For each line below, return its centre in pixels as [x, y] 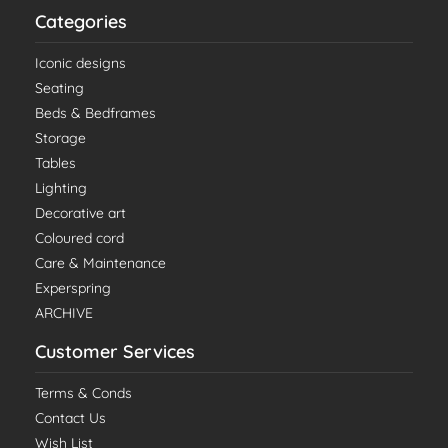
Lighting [61, 188]
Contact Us [70, 418]
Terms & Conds [83, 393]
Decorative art [80, 213]
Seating [59, 88]
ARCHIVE [64, 313]
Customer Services [115, 352]
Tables [55, 163]
